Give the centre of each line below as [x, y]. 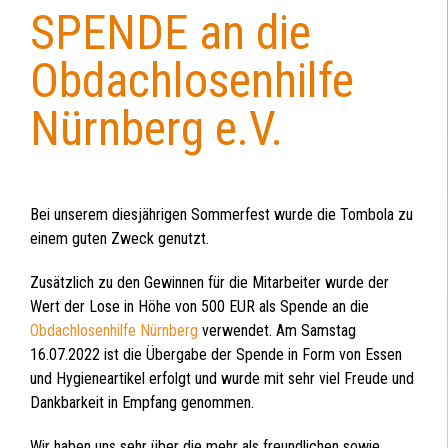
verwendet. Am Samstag [277, 331]
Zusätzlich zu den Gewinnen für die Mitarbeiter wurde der [209, 283]
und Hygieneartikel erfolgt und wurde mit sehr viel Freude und [222, 379]
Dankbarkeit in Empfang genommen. [142, 403]
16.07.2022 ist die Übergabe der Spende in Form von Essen [216, 355]
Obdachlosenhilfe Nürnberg [114, 331]
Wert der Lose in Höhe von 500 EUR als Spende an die [199, 307]
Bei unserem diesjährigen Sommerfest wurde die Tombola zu [221, 215]
